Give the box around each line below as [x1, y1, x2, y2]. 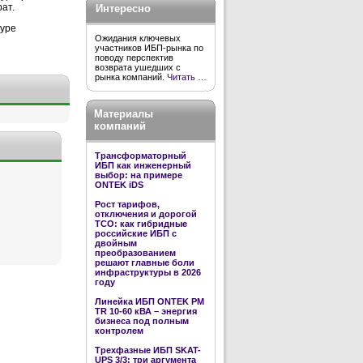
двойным [95, 238, 137, 248]
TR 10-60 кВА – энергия [95, 306, 197, 316]
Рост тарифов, [95, 199, 160, 209]
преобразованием [95, 248, 176, 258]
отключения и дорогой [95, 209, 197, 219]
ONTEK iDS [95, 180, 143, 190]
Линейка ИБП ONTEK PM [95, 297, 204, 306]
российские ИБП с [95, 228, 177, 238]
